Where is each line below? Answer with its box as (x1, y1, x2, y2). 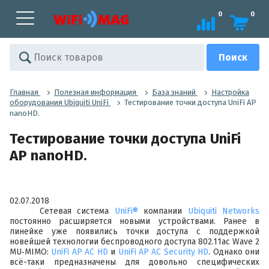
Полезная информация (54, 87, 136, 97)
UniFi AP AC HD (51, 246, 108, 257)
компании (138, 205, 188, 216)
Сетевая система (40, 205, 115, 216)
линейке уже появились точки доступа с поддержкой (10, 226, 259, 237)
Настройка (211, 87, 249, 97)
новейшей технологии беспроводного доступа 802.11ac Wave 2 (10, 236, 259, 247)
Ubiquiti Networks (187, 205, 260, 216)
